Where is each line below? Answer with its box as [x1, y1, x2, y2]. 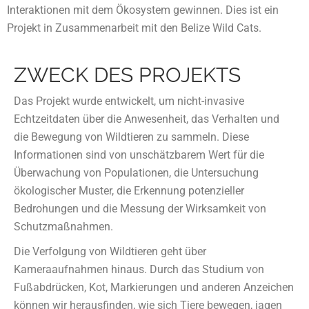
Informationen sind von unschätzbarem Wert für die [14, 148, 264, 162]
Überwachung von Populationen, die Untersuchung [14, 166, 259, 180]
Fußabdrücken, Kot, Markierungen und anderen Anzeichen [14, 281, 294, 295]
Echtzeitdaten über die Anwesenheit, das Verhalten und [14, 112, 279, 126]
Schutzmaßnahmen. [14, 220, 113, 234]
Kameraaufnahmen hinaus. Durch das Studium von [14, 263, 264, 277]
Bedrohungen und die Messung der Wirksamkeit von [14, 202, 266, 216]
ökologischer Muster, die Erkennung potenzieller [14, 184, 244, 198]
